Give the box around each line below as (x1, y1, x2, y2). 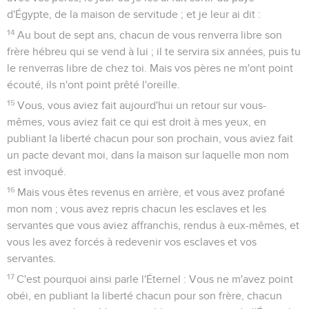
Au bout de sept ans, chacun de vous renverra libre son (17, 29, 283, 41)
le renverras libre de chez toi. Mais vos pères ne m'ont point (7, 62, 293, 74)
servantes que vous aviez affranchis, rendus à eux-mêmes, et (7, 219, 299, 231)
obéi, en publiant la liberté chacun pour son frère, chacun (7, 290, 282, 301)
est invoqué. (7, 166, 66, 177)
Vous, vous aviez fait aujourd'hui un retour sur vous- (17, 99, 267, 111)
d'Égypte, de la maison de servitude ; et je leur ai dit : (7, 8, 261, 20)
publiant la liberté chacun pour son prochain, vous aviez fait (7, 132, 293, 144)
